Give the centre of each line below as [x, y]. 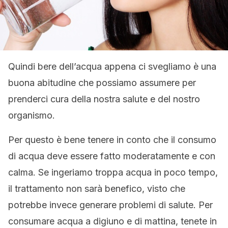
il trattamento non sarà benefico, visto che [97, 189]
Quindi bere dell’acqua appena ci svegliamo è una [112, 67]
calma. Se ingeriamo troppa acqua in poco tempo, [113, 173]
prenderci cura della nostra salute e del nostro [104, 99]
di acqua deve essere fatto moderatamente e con [112, 156]
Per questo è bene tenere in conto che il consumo [112, 140]
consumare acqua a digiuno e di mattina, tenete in [112, 221]
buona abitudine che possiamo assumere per [102, 83]
